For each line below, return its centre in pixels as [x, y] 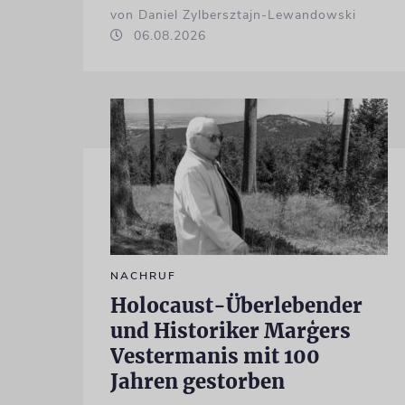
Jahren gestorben [197, 382]
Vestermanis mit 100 [215, 357]
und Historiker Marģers [230, 331]
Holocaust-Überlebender [236, 306]
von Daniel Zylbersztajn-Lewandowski [233, 15]
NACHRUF [143, 276]
